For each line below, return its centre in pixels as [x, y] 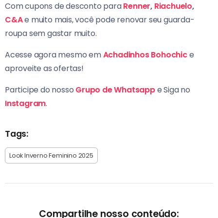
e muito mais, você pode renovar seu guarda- [109, 20]
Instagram [26, 104]
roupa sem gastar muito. [51, 34]
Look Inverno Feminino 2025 [51, 156]
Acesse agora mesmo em [53, 55]
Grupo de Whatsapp [115, 90]
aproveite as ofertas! [44, 69]
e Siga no [173, 90]
